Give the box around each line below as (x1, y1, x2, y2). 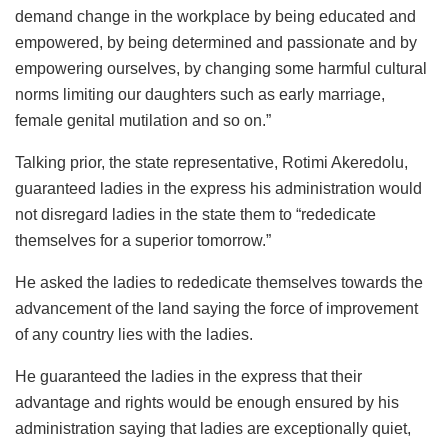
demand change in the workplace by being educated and (15, 8, 416, 26)
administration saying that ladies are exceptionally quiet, (15, 420, 411, 438)
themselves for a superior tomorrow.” (15, 232, 271, 250)
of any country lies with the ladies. (15, 326, 253, 344)
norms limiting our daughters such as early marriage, (15, 86, 385, 104)
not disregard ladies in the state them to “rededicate (15, 206, 376, 224)
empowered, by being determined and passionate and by (15, 34, 417, 52)
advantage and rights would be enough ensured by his (15, 394, 399, 412)
